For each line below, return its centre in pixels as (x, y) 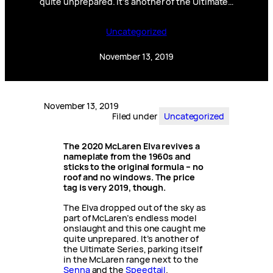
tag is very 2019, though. (115, 188)
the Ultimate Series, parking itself (133, 249)
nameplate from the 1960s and (127, 157)
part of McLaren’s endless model (130, 218)
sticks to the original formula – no (133, 167)
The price (175, 177)
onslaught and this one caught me (135, 229)
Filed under (135, 116)
